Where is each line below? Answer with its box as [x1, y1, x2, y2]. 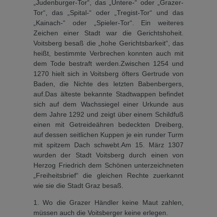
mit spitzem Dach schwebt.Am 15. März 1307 [33, 140, 184, 149]
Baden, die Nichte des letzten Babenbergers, [33, 79, 184, 88]
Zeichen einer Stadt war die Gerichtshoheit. [33, 29, 184, 37]
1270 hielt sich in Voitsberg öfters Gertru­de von [33, 69, 184, 77]
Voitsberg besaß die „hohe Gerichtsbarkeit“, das [33, 39, 184, 47]
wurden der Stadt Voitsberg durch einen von [33, 151, 184, 159]
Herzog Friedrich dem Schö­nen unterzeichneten [33, 161, 184, 169]
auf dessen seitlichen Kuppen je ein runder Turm [33, 130, 184, 139]
